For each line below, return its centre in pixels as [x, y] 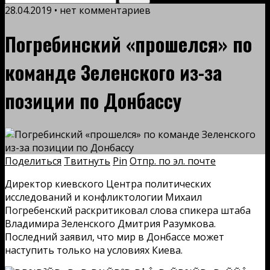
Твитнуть [87, 161]
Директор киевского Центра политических [108, 184]
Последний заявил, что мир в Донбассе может [115, 237]
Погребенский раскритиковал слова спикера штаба [128, 210]
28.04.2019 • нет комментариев [78, 10]
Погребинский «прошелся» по [128, 44]
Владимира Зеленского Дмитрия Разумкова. [110, 223]
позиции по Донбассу [93, 101]
